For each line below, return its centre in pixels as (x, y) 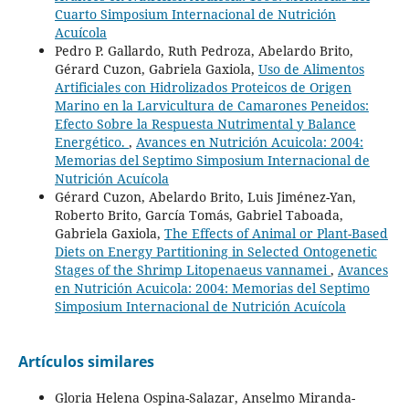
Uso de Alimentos (311, 69)
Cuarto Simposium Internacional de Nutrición (195, 15)
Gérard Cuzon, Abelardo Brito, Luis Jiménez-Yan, (205, 197)
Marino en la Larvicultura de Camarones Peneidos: (211, 106)
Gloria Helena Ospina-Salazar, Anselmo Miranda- (204, 398)
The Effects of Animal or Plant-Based (276, 234)
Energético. (91, 142)
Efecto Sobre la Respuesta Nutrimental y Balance (205, 124)
